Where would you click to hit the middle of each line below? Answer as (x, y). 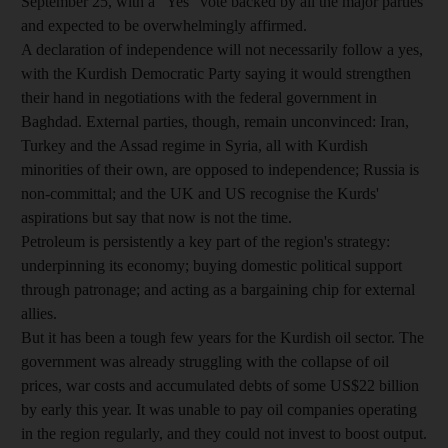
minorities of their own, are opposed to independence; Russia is (220, 169)
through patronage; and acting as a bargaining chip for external (218, 289)
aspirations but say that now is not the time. (158, 217)
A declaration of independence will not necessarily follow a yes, (222, 49)
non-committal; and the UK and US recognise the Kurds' (200, 193)
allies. (41, 313)
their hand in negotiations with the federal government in (199, 97)
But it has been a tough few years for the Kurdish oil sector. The (222, 337)
